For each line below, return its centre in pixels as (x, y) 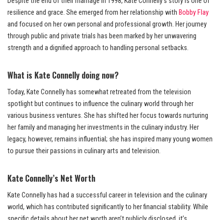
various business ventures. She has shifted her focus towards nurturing (108, 116)
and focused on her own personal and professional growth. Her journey (107, 25)
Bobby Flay (194, 13)
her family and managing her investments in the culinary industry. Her (103, 128)
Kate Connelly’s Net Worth (51, 178)
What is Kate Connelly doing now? (63, 75)
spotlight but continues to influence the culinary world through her (100, 104)
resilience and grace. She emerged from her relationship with (93, 13)
